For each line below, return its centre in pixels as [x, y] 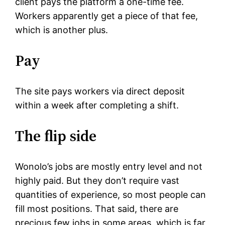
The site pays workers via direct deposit [100, 91]
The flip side [56, 136]
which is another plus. [62, 30]
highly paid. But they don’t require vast [97, 181]
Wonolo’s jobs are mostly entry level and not [109, 167]
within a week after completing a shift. [97, 105]
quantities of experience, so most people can [111, 195]
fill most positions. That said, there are [97, 209]
